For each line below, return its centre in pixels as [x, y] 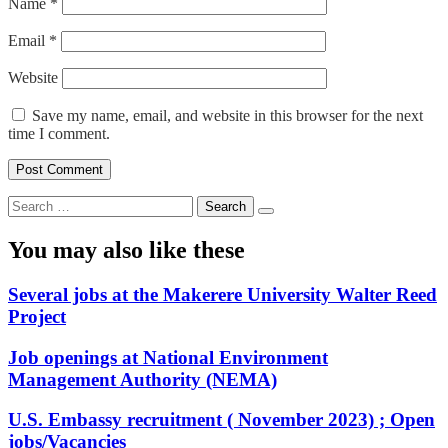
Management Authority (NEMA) [142, 379]
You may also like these [126, 250]
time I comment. [59, 134]
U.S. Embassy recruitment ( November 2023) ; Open [221, 420]
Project [37, 316]
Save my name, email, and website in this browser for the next [227, 116]
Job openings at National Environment [168, 357]
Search [28, 204]
